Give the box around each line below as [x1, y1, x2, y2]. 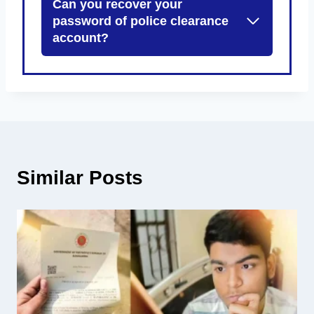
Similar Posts [17, 166, 143, 189]
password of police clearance [53, 13, 228, 28]
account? [53, 30, 109, 45]
